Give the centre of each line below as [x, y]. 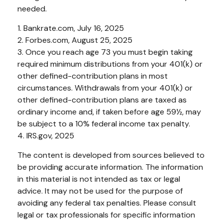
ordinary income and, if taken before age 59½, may [109, 111]
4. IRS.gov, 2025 [46, 135]
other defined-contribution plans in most [93, 76]
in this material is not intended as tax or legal [99, 179]
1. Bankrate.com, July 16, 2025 [71, 28]
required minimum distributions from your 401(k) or [110, 64]
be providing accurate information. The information [110, 167]
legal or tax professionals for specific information [106, 215]
